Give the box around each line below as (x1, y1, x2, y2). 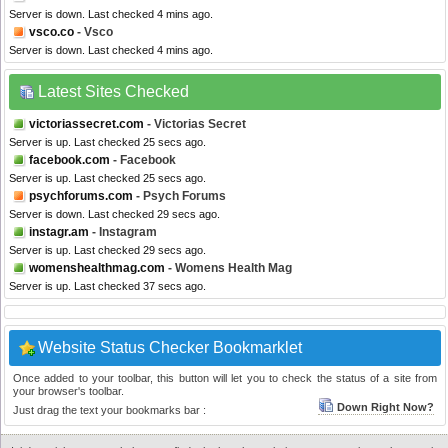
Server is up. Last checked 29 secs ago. (9, 244, 206, 257)
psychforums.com (29, 189, 133, 204)
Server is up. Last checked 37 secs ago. (9, 280, 206, 293)
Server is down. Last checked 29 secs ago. (9, 208, 220, 221)
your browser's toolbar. (13, 385, 124, 398)
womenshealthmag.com (29, 261, 165, 276)
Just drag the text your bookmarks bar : (13, 404, 206, 417)
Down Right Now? (337, 401, 434, 414)
